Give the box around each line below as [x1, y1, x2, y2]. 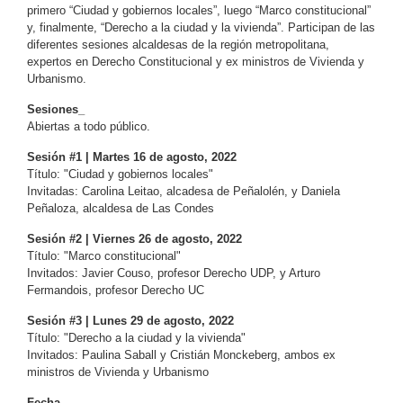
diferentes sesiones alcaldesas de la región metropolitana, [27, 37, 329, 51]
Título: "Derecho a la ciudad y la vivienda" [27, 330, 246, 345]
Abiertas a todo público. [27, 119, 150, 133]
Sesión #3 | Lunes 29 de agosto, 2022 [27, 313, 234, 327]
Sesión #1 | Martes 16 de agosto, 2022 [27, 149, 237, 164]
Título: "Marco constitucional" [27, 248, 181, 263]
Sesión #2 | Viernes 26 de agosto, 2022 [27, 231, 242, 246]
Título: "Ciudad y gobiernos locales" [27, 166, 213, 181]
